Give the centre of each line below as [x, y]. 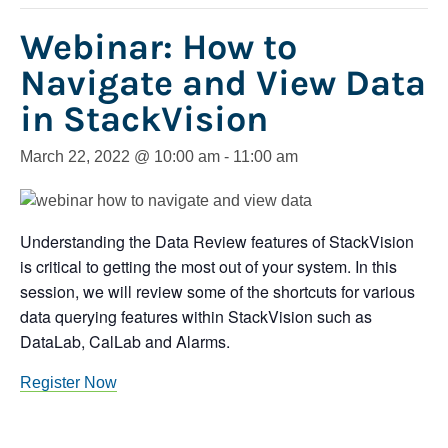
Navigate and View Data [223, 83]
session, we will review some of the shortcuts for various [217, 292]
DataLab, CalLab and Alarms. [125, 342]
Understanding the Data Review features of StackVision [217, 242]
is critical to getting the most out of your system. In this [208, 267]
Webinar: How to [158, 47]
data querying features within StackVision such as [196, 317]
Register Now [68, 383]
